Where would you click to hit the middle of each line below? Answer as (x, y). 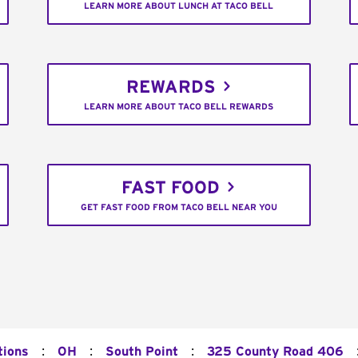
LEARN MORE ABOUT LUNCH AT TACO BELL (179, 6)
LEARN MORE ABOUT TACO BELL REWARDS (179, 107)
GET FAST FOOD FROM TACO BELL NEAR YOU (179, 208)
